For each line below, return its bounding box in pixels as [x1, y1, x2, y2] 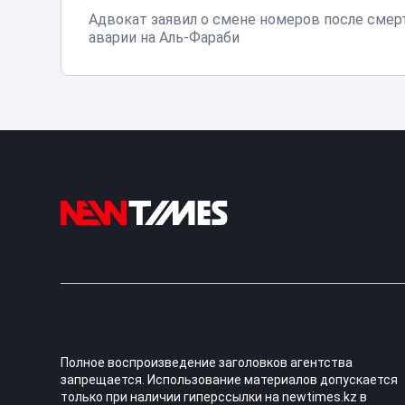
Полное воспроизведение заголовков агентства [61, 355, 353, 371]
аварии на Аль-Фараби [89, 29, 240, 47]
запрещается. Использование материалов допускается [61, 372, 399, 388]
